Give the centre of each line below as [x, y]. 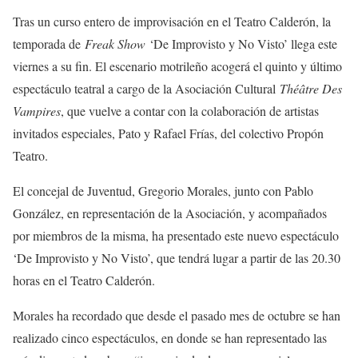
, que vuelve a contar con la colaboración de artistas [190, 110]
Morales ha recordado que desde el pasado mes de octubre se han [177, 315]
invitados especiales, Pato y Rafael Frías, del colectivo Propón [168, 133]
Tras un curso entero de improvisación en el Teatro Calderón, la [172, 21]
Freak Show [115, 43]
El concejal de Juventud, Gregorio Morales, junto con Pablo [163, 190]
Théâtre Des [311, 88]
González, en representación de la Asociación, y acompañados [170, 213]
